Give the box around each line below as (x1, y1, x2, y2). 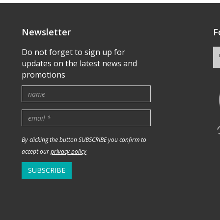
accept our (22, 147, 51, 156)
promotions (22, 69, 65, 80)
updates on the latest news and (22, 58, 137, 69)
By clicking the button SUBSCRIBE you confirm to (22, 136, 146, 144)
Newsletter (22, 26, 71, 38)
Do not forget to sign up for (22, 47, 125, 57)
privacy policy (51, 147, 86, 156)
